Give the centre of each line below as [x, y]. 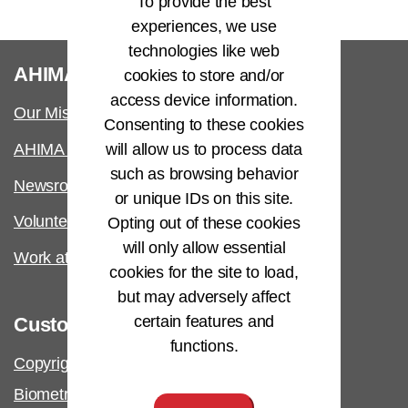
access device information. [204, 100]
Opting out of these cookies [204, 223]
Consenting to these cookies [204, 124]
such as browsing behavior [204, 173]
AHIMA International [85, 149]
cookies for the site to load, [204, 272]
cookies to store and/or [204, 75]
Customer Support [99, 324]
